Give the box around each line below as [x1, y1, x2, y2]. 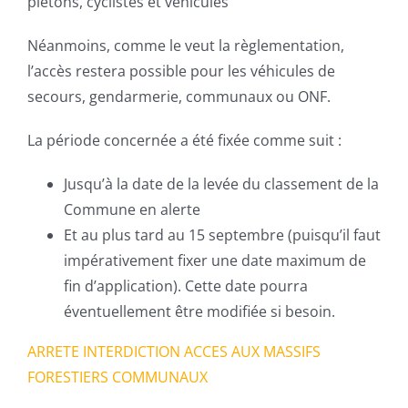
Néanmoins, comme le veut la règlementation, [27, 36, 344, 56]
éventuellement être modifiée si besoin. [64, 301, 335, 321]
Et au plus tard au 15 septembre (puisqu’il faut [64, 225, 381, 245]
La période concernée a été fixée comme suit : [27, 130, 342, 150]
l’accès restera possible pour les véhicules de [27, 61, 335, 81]
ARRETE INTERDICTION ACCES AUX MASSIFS [27, 342, 321, 362]
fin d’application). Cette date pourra [64, 276, 308, 296]
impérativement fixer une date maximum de [64, 250, 366, 270]
